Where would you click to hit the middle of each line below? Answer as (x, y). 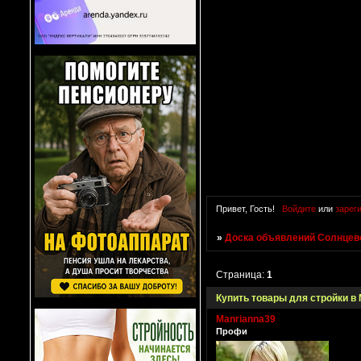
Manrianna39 (246, 319)
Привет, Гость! (245, 208)
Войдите (299, 208)
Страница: (242, 274)
